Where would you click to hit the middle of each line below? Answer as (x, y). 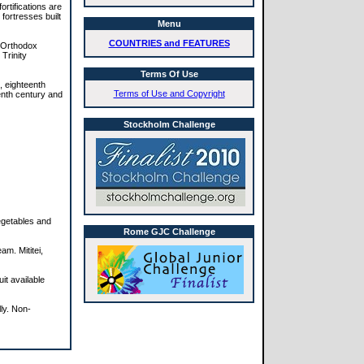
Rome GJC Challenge (169, 232)
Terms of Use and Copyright (169, 93)
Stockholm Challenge (169, 124)
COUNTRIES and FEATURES (169, 43)
